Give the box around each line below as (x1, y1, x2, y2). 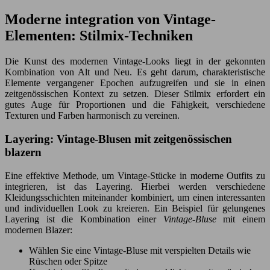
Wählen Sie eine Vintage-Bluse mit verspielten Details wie (29, 245, 251, 256)
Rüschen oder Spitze (29, 256, 107, 266)
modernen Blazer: (5, 224, 72, 235)
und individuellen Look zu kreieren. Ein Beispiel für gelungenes (5, 202, 265, 213)
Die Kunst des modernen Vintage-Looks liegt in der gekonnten (5, 56, 265, 67)
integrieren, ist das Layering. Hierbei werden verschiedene (5, 181, 265, 192)
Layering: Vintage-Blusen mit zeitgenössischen (5, 132, 232, 145)
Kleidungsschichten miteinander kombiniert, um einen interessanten (5, 192, 265, 202)
